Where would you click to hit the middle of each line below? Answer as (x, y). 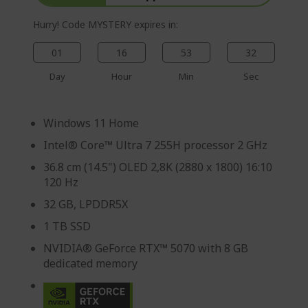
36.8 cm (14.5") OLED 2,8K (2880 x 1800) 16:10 (158, 167)
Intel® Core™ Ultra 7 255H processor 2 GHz (155, 145)
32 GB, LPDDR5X (86, 205)
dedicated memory (90, 264)
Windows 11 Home (91, 123)
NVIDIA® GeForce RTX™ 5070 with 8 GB (146, 249)
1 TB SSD (67, 227)
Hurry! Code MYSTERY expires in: (106, 25)
